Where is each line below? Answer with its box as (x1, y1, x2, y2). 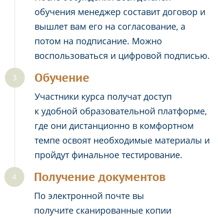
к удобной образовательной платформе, (35, 105, 207, 117)
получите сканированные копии (34, 204, 171, 217)
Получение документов (34, 170, 165, 184)
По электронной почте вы (34, 190, 144, 202)
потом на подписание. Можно (35, 35, 162, 47)
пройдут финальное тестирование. (35, 149, 182, 161)
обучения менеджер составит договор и (35, 6, 205, 18)
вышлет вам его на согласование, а (35, 20, 185, 33)
